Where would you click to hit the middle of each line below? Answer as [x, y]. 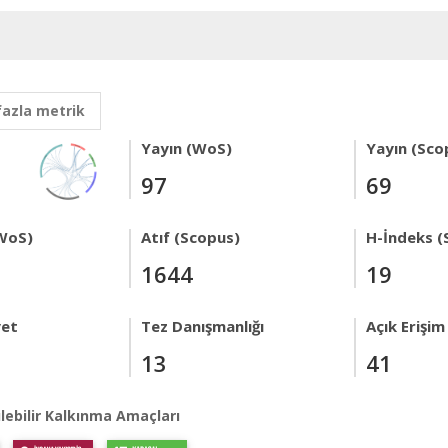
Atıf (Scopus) [190, 237]
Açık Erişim [405, 326]
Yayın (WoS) [186, 148]
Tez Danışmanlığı [202, 326]
